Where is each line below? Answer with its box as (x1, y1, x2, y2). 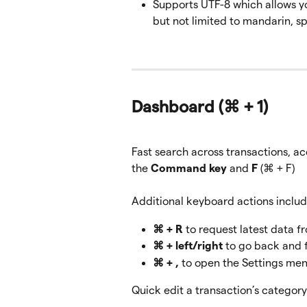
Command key (151, 162, 230, 175)
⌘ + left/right (153, 240, 223, 252)
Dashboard (132, 97, 219, 116)
